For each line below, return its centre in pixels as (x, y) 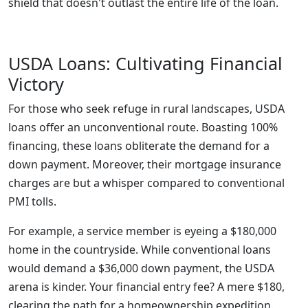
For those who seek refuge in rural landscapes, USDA (146, 109)
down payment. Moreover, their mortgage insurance (145, 164)
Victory (36, 84)
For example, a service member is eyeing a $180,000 (142, 231)
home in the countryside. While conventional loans (140, 250)
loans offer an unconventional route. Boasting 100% (143, 127)
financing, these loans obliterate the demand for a (139, 146)
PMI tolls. (32, 201)
